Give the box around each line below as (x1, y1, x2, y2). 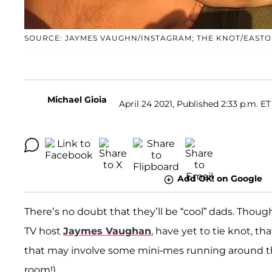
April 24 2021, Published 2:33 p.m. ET (119, 98, 271, 109)
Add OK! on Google (177, 173, 262, 185)
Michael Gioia (47, 94, 107, 106)
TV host (24, 225, 63, 237)
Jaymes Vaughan (63, 225, 151, 237)
